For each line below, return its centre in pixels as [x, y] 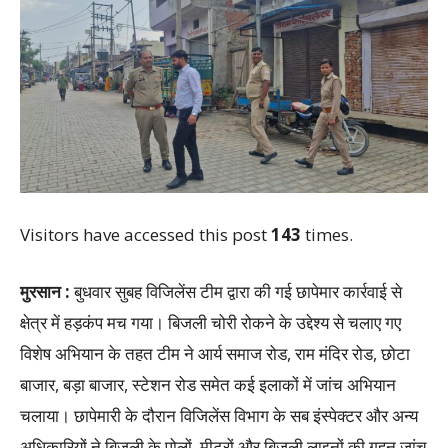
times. [327, 234]
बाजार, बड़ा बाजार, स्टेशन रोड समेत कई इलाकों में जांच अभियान [208, 384]
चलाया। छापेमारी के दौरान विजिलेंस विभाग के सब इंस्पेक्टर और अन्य [219, 415]
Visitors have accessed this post [145, 234]
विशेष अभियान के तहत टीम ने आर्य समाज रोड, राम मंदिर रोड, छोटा [215, 353]
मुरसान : [45, 291]
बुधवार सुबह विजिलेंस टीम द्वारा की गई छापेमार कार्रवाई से [236, 291]
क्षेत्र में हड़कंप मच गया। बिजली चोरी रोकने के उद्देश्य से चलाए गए [210, 322]
